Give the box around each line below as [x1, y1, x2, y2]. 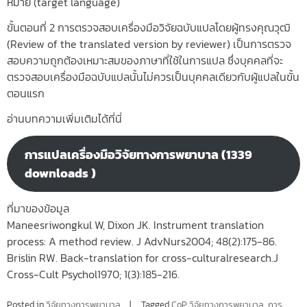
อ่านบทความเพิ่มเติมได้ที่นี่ [7, 110, 122, 127]
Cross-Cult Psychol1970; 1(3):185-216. [7, 266, 180, 283]
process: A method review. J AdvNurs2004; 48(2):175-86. [7, 233, 277, 250]
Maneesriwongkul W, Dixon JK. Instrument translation [7, 217, 264, 234]
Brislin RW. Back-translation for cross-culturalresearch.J [7, 249, 278, 267]
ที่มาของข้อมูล [7, 200, 69, 217]
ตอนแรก [7, 84, 45, 101]
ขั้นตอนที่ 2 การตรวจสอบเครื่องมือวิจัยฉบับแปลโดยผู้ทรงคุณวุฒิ [7, 19, 291, 36]
